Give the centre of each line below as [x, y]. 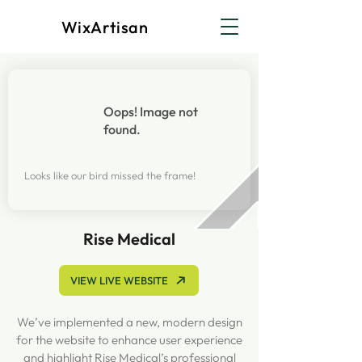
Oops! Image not [151, 112]
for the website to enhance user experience [129, 340]
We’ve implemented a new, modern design [129, 322]
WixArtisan [105, 27]
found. [122, 129]
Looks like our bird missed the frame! [110, 175]
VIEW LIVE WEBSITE [119, 280]
